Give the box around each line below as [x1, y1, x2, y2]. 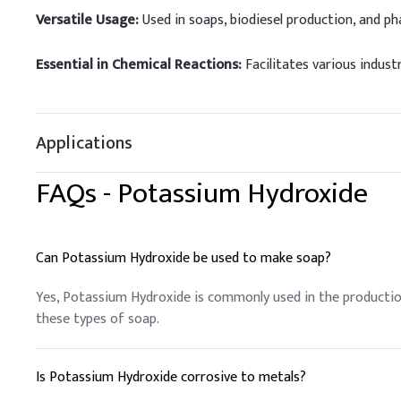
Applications [36, 127, 132, 158]
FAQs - [36, 170, 117, 218]
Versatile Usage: [36, 8, 139, 32]
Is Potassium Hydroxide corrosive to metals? [36, 365, 306, 389]
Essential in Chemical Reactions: [36, 53, 242, 77]
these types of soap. [36, 307, 159, 331]
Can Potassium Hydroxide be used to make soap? [36, 246, 331, 270]
